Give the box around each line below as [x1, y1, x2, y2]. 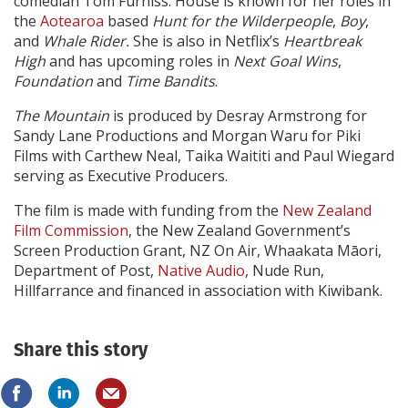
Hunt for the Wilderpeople [152, 11, 332, 32]
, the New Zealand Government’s [128, 220, 351, 241]
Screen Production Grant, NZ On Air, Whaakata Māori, [14, 240, 382, 261]
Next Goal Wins [233, 51, 338, 72]
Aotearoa [40, 11, 104, 32]
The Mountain [14, 106, 109, 127]
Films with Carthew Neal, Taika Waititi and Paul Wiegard [14, 146, 394, 167]
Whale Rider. [43, 31, 133, 52]
